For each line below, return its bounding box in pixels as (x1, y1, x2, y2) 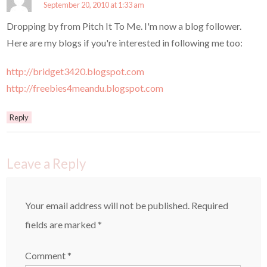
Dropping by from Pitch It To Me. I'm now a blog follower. (7, 20, 242, 32)
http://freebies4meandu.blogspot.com (7, 82, 164, 94)
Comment (25, 249, 68, 261)
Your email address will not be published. (25, 199, 190, 211)
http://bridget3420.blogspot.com (7, 65, 145, 77)
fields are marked (25, 218, 98, 230)
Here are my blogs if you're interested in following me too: (7, 36, 243, 48)
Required (191, 199, 229, 211)
